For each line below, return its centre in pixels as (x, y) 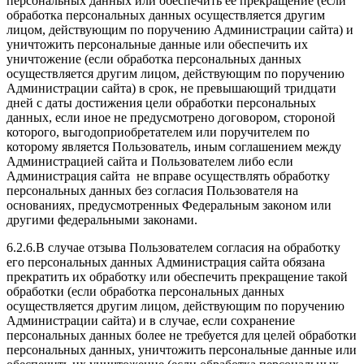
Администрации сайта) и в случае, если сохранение (151, 320)
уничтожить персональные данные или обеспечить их (157, 44)
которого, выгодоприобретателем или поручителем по (158, 132)
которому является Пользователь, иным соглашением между (174, 146)
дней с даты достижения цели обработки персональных (161, 102)
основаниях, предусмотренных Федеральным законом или (169, 205)
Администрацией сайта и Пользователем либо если (150, 161)
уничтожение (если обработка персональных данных (154, 58)
